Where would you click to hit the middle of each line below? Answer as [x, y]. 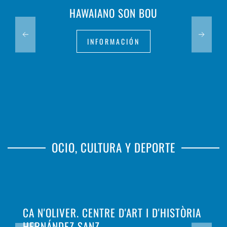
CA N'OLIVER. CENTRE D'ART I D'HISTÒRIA [112, 212]
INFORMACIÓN [113, 42]
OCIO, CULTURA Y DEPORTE [113, 148]
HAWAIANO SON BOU [113, 13]
